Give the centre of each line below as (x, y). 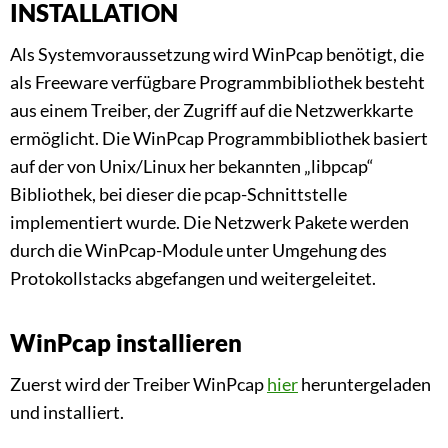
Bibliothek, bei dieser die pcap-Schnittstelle (178, 194)
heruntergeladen (364, 384)
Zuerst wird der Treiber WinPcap (138, 384)
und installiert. (67, 412)
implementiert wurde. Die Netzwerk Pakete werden (209, 222)
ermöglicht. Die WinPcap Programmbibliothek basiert (219, 138)
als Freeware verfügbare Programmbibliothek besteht (217, 82)
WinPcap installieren (126, 343)
